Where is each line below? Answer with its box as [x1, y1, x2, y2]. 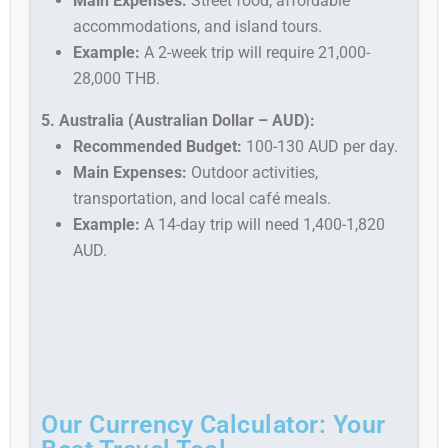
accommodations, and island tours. [73, 16, 323, 36]
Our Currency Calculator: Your [41, 409, 386, 439]
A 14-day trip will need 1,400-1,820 [140, 214, 386, 234]
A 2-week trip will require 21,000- [140, 42, 371, 62]
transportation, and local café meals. [73, 188, 332, 208]
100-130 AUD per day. [242, 136, 399, 156]
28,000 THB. [73, 68, 161, 88]
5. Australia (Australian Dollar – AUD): [41, 110, 316, 130]
